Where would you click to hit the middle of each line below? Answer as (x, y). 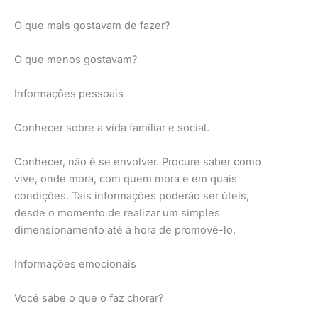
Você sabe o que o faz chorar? (89, 298)
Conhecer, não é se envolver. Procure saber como (138, 161)
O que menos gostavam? (76, 59)
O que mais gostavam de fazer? (92, 25)
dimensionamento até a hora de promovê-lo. (125, 230)
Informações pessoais (69, 93)
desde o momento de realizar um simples (117, 213)
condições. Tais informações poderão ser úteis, (132, 196)
